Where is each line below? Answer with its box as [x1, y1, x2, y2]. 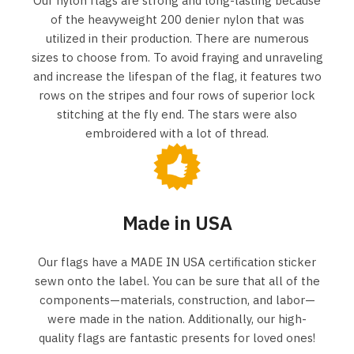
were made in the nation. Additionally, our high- [47, 311, 307, 326]
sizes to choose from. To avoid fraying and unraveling [31, 50, 323, 66]
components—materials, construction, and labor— [39, 292, 315, 307]
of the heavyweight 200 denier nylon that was [50, 12, 304, 28]
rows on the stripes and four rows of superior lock [39, 88, 315, 104]
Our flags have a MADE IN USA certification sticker [38, 254, 316, 269]
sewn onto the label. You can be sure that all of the [34, 273, 320, 288]
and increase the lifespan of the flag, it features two [32, 69, 322, 85]
